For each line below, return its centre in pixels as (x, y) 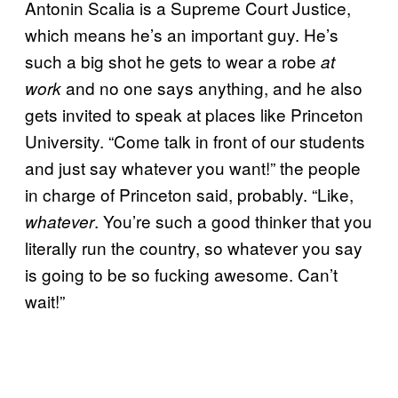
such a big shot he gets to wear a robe (173, 60)
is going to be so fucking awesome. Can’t (181, 274)
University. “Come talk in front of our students (195, 140)
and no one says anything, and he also (214, 87)
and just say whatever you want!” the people (193, 167)
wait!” (45, 300)
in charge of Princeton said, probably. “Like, (189, 194)
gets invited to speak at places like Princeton (194, 114)
